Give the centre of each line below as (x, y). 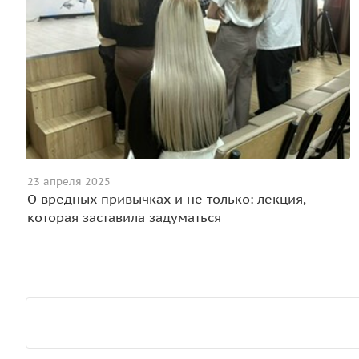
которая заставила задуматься (124, 218)
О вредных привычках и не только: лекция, (167, 199)
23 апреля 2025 (69, 182)
